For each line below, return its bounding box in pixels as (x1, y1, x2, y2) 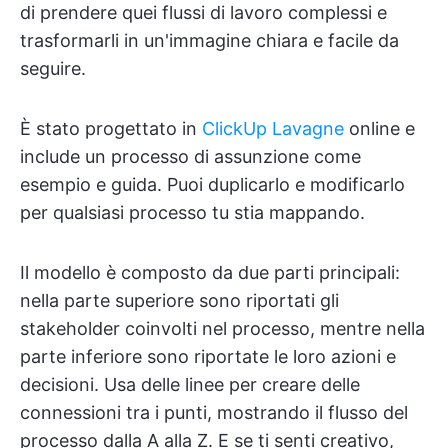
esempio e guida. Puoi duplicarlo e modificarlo (20, 173, 405, 195)
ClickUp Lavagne (202, 117, 344, 139)
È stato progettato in (20, 117, 202, 139)
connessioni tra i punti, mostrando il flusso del (20, 401, 408, 423)
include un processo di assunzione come (20, 145, 361, 167)
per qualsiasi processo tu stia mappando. (20, 201, 365, 223)
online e (344, 117, 415, 139)
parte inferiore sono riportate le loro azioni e (20, 345, 396, 367)
